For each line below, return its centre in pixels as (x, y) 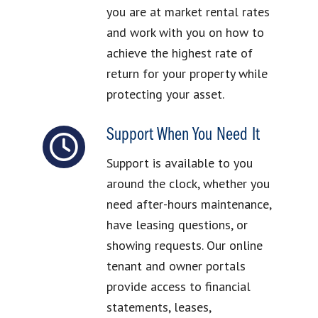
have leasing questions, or (177, 225)
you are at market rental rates (188, 12)
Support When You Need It (183, 136)
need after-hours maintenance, (188, 204)
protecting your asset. (165, 94)
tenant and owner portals (176, 266)
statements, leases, (158, 307)
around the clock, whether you (188, 184)
